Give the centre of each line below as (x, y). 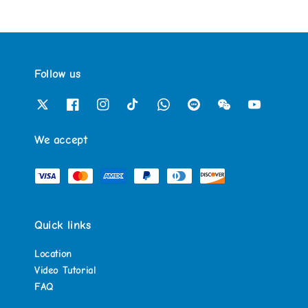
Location (53, 254)
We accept (61, 140)
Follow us (58, 74)
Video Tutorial (65, 271)
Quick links (63, 225)
